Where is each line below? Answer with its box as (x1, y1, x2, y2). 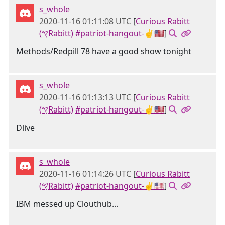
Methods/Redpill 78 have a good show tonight (16, 46, 191, 57)
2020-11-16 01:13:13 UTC (39, 92, 131, 103)
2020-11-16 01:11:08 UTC (39, 16, 131, 27)
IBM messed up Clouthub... (16, 198, 118, 209)
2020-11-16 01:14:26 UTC (39, 168, 131, 179)
